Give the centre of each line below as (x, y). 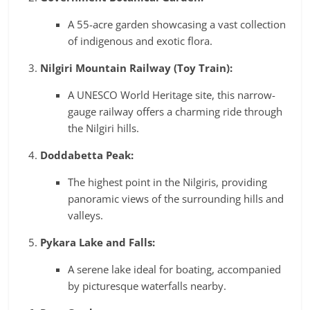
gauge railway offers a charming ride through (175, 112)
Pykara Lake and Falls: (98, 243)
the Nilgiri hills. (104, 128)
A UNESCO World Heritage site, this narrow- (172, 95)
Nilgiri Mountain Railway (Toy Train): (137, 68)
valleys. (86, 216)
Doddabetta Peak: (87, 155)
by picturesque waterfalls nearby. (147, 286)
